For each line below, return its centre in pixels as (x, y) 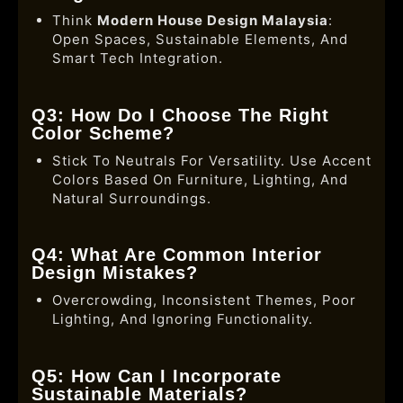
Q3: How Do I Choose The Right (180, 115)
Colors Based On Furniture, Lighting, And (200, 179)
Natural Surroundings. (131, 198)
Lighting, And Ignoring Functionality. (182, 319)
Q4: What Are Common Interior (177, 255)
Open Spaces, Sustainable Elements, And (200, 39)
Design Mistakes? (115, 273)
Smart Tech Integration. (137, 58)
